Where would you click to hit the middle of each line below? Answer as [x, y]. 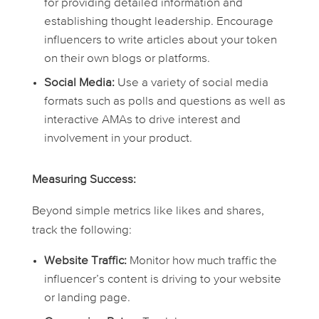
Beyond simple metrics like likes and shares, [148, 211]
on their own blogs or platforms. [127, 59]
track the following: [82, 231]
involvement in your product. [118, 139]
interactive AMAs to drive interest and [142, 120]
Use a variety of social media [191, 83]
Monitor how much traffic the [202, 261]
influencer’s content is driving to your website [162, 280]
